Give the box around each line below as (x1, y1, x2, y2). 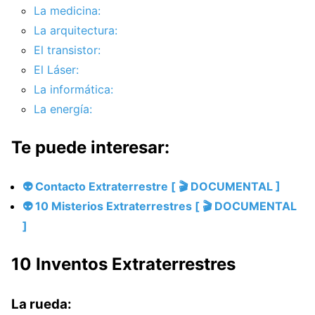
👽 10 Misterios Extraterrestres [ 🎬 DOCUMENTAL (22, 199, 297, 214)
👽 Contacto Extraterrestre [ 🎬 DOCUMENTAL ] (22, 179, 281, 194)
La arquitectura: (34, 23, 117, 38)
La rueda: (11, 295, 72, 312)
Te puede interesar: (11, 137, 169, 158)
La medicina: (34, 4, 101, 18)
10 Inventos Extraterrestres (11, 254, 236, 275)
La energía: (34, 102, 92, 117)
